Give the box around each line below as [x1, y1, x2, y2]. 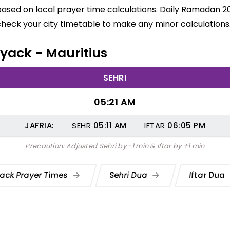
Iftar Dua [188, 169, 228, 180]
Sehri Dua [109, 169, 150, 180]
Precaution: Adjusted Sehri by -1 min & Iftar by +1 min [25, 141, 205, 151]
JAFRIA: [25, 120, 54, 131]
